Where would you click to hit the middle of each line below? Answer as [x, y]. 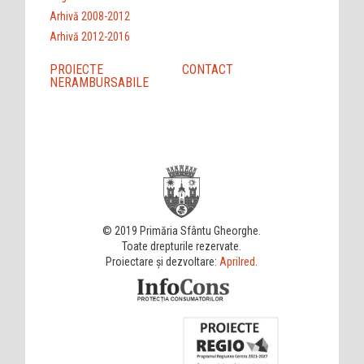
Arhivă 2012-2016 [90, 36]
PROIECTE [77, 69]
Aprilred [238, 261]
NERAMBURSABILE [100, 82]
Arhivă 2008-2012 [90, 16]
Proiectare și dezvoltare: [163, 261]
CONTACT [207, 69]
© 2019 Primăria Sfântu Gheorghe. [182, 230]
